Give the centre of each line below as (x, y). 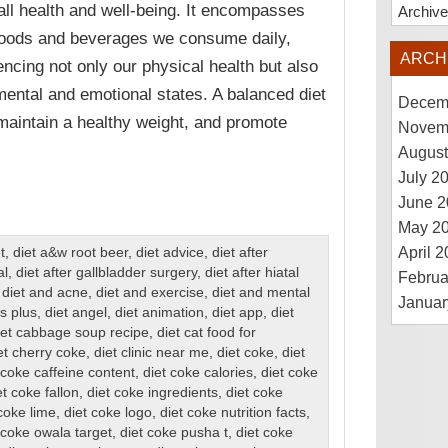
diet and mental (260, 293)
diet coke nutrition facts (232, 413)
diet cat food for (206, 333)
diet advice (169, 253)
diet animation (159, 313)
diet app (237, 313)
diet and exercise (149, 293)
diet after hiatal (251, 273)
